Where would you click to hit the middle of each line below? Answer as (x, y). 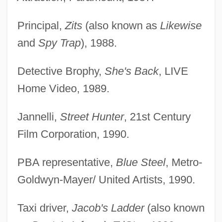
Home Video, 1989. (63, 89)
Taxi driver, (44, 208)
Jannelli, (38, 117)
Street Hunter (92, 117)
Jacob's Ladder (108, 208)
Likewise (181, 26)
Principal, (41, 26)
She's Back (131, 71)
